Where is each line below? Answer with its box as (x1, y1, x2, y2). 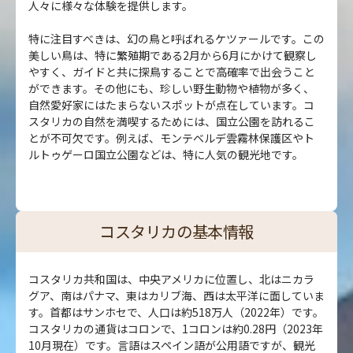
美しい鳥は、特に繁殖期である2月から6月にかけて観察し (28, 46, 317, 63)
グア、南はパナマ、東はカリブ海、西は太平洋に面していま (28, 287, 325, 303)
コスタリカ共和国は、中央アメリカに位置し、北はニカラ (28, 270, 314, 287)
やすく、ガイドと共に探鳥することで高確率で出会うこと (28, 63, 315, 80)
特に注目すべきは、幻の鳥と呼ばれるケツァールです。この (28, 30, 325, 46)
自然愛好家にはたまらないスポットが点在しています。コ (28, 96, 314, 113)
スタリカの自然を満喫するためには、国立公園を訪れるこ (28, 113, 315, 129)
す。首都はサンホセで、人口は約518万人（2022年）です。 (28, 303, 324, 320)
